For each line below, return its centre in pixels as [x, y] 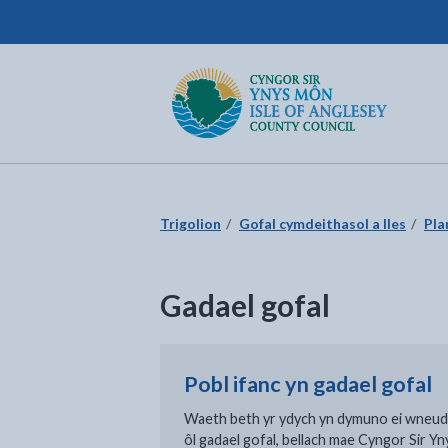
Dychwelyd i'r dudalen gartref [272, 78]
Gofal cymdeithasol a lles [322, 223]
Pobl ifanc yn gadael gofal [308, 384]
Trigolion [190, 223]
